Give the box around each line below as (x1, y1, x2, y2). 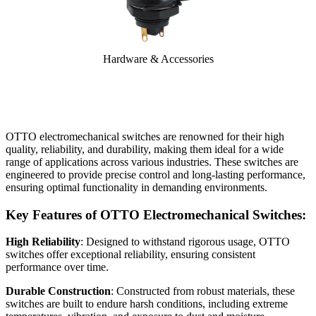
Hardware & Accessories (102, 52, 214, 65)
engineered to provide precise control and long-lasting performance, (6, 168, 305, 181)
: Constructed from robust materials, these (111, 285, 295, 298)
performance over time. (6, 261, 109, 274)
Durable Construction (6, 285, 111, 298)
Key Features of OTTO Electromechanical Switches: (6, 207, 306, 222)
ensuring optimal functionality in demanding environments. (6, 181, 267, 193)
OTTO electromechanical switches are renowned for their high (6, 130, 284, 142)
